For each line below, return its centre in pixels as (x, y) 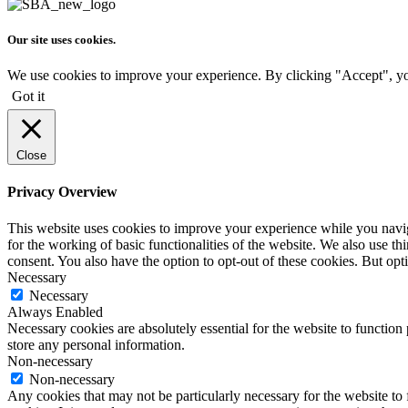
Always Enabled (55, 311)
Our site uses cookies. (61, 39)
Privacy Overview (62, 192)
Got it (28, 97)
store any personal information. (96, 344)
